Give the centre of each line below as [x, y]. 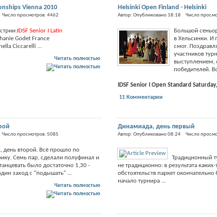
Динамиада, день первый [156, 126]
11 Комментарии [141, 97]
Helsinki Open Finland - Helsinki [162, 7]
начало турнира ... [141, 181]
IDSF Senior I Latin [40, 31]
